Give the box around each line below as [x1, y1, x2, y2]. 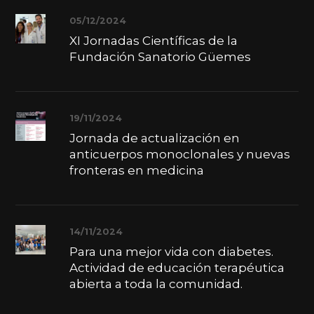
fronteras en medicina [69, 163, 204, 178]
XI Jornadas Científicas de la [69, 34, 238, 48]
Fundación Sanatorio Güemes [69, 50, 251, 64]
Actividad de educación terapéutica [69, 261, 285, 275]
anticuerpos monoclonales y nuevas [69, 147, 290, 162]
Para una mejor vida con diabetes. [69, 245, 273, 259]
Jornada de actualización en [69, 131, 240, 146]
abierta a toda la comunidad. [69, 277, 243, 292]
